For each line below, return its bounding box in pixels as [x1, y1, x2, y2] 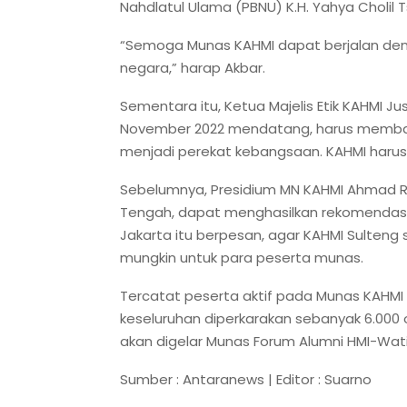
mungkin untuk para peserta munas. [120, 247, 363, 267]
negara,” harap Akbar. [120, 57, 265, 77]
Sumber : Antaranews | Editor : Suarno [120, 369, 372, 389]
